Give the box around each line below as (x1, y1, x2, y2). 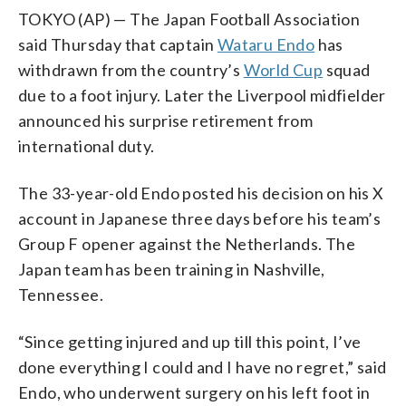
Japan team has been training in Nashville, (18, 258, 325, 279)
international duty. (18, 135, 155, 156)
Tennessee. (18, 284, 104, 304)
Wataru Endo (217, 34, 315, 54)
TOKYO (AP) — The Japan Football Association (18, 8, 361, 29)
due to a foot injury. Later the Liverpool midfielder (18, 84, 386, 105)
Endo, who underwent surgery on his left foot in (18, 382, 371, 402)
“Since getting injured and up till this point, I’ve (18, 331, 362, 352)
